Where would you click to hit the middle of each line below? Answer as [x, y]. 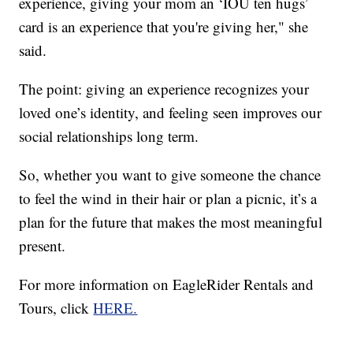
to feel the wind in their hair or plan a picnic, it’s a [168, 198]
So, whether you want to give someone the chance [170, 174]
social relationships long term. [109, 136]
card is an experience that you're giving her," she [164, 26]
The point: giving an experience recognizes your [164, 88]
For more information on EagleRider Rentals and [167, 284]
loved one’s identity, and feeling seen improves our [171, 112]
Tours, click [56, 307]
